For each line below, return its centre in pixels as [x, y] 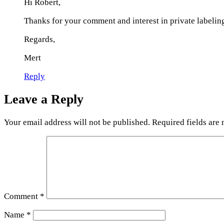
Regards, [39, 39]
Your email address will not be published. [77, 122]
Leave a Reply [44, 99]
